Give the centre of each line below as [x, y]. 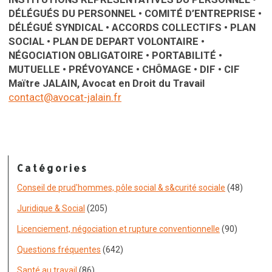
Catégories [53, 168]
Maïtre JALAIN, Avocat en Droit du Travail [107, 83]
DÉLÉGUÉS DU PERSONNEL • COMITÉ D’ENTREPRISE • [135, 13]
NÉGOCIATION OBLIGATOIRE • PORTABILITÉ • [115, 55]
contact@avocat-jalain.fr [65, 97]
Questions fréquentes [59, 250]
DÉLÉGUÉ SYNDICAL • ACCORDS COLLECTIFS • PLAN [132, 27]
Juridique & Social [51, 208]
